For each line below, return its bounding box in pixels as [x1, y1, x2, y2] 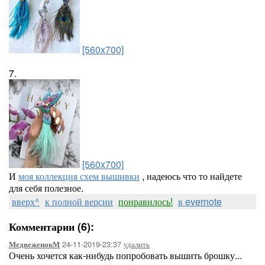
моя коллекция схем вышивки [18, 169, 140, 183]
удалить [124, 238, 150, 250]
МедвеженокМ [9, 239, 60, 250]
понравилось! [118, 195, 173, 208]
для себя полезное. [9, 181, 83, 195]
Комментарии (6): [9, 219, 94, 234]
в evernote [178, 195, 222, 208]
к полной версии [45, 195, 113, 208]
